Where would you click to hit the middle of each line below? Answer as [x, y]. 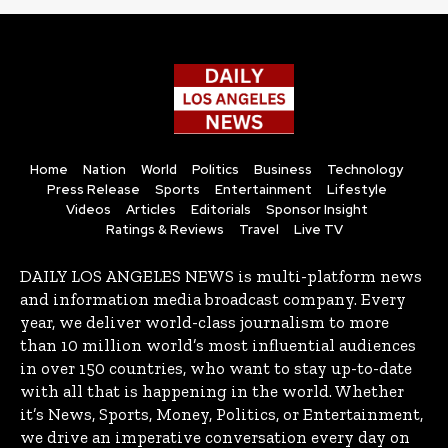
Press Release [93, 190]
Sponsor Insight [316, 210]
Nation [104, 170]
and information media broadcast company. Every [213, 299]
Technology [365, 170]
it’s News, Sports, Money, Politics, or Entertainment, [221, 414]
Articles [150, 210]
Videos [88, 210]
